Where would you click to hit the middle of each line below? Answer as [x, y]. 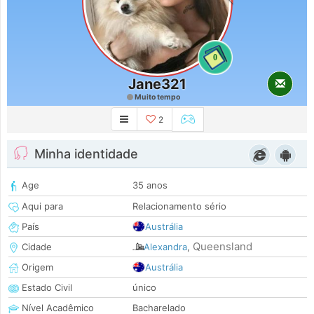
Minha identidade [86, 154]
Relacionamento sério [179, 206]
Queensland [223, 247]
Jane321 [157, 84]
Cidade [35, 247]
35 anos [150, 185]
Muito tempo [156, 97]
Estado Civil [46, 288]
